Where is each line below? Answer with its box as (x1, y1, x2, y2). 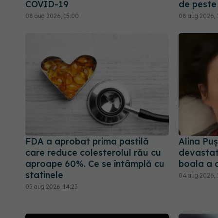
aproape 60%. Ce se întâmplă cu (25, 158, 164, 170)
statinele (25, 169, 63, 181)
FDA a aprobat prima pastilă (25, 136, 149, 147)
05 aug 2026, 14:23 (25, 183, 77, 191)
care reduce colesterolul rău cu (25, 147, 161, 159)
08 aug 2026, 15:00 (25, 12, 79, 19)
